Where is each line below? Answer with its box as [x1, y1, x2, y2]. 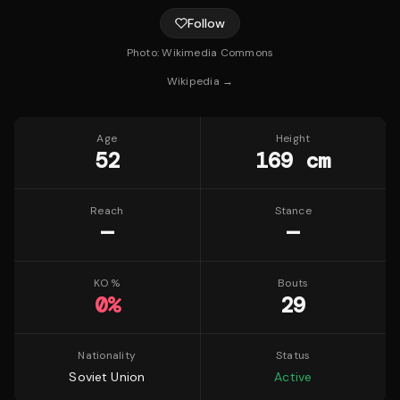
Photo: [126, 46, 162, 60]
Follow [187, 15, 226, 31]
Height [276, 131, 311, 146]
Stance [274, 204, 312, 218]
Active [274, 369, 312, 385]
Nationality [78, 348, 137, 362]
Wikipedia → [166, 74, 234, 88]
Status [276, 348, 311, 362]
